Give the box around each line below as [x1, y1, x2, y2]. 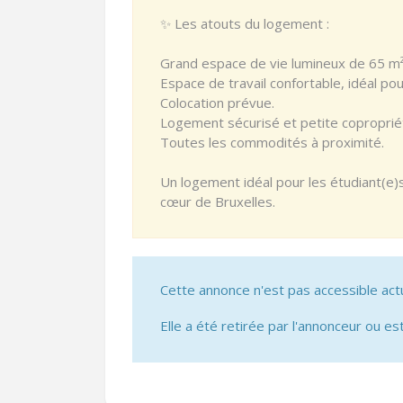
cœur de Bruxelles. [160, 193, 275, 210]
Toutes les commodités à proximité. [160, 133, 384, 151]
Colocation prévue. [160, 94, 274, 112]
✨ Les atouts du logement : [160, 14, 329, 32]
